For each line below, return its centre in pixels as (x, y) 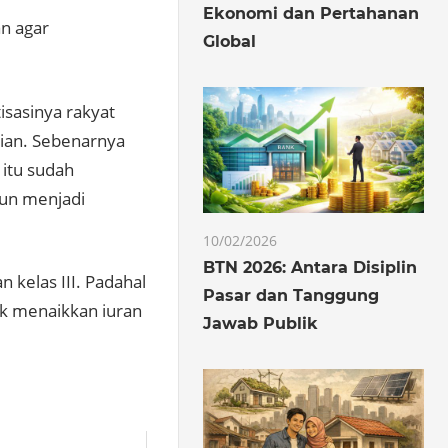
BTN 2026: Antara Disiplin (310, 267)
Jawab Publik (261, 323)
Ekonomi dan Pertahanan (311, 13)
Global (230, 41)
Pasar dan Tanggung (291, 295)
